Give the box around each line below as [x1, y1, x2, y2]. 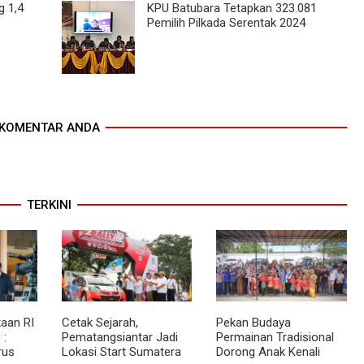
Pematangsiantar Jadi [61, 329, 178, 344]
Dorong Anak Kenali [216, 344, 321, 359]
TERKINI [27, 197, 71, 212]
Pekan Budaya [216, 314, 292, 330]
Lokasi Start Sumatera [61, 344, 181, 359]
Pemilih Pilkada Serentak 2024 [146, 15, 305, 30]
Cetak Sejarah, [61, 314, 138, 330]
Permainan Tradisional [216, 329, 335, 344]
